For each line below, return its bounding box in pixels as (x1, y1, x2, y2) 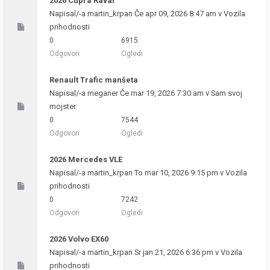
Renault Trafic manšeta (49, 75, 138, 84)
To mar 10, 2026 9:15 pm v (133, 168, 225, 177)
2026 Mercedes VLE (49, 155, 122, 164)
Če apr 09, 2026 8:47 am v (133, 9, 224, 18)
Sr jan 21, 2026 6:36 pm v (133, 248, 221, 257)
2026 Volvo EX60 (49, 234, 108, 243)
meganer (87, 89, 118, 98)
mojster (49, 102, 76, 111)
